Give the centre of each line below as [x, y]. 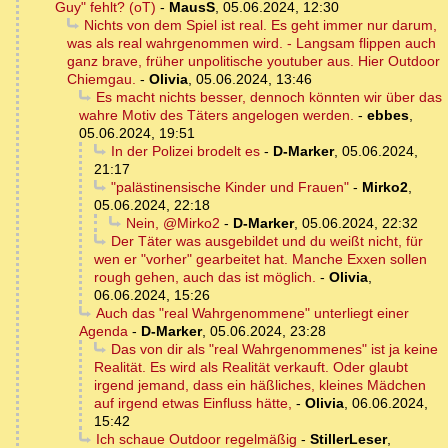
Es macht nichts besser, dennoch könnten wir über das [268, 97]
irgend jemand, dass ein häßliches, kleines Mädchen [260, 385]
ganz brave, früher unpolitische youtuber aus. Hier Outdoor [253, 61]
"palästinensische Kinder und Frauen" [229, 187]
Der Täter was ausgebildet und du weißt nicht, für [266, 241]
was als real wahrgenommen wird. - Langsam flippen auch [251, 43]
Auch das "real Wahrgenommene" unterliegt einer [252, 313]
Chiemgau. [101, 79]
